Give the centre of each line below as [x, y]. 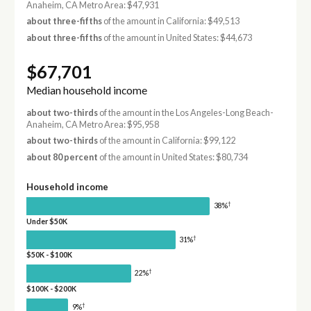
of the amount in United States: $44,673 [177, 37]
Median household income [86, 91]
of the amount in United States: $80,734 [173, 157]
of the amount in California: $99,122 [166, 141]
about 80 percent [62, 157]
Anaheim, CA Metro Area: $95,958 [92, 125]
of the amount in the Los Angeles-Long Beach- [185, 113]
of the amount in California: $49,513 [170, 22]
